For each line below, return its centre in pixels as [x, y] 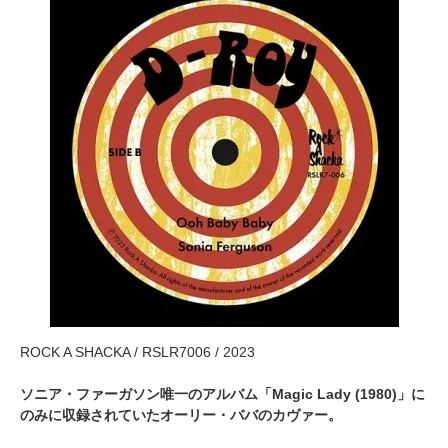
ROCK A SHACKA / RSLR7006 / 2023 [137, 352]
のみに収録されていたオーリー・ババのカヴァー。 [181, 415]
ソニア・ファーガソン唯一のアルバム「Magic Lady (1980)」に [222, 394]
